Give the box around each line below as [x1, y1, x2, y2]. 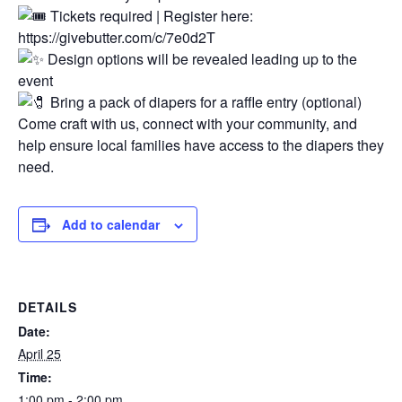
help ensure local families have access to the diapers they [18, 134, 384, 155]
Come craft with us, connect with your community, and [18, 112, 357, 134]
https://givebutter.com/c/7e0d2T [18, 26, 215, 48]
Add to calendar [62, 214, 160, 233]
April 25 [18, 344, 61, 363]
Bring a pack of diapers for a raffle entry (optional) [47, 91, 362, 112]
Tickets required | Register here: [47, 4, 253, 26]
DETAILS [18, 297, 77, 316]
